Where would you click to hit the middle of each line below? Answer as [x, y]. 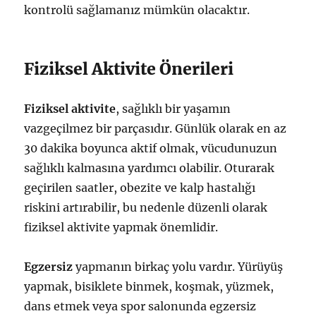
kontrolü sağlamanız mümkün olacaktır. [137, 10]
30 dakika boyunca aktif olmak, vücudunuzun [151, 148]
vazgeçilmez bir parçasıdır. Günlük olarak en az [156, 128]
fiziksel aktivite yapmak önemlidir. [121, 227]
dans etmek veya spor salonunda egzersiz [140, 306]
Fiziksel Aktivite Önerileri [129, 69]
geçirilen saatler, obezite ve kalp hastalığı [140, 188]
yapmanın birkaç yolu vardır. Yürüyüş [178, 267]
